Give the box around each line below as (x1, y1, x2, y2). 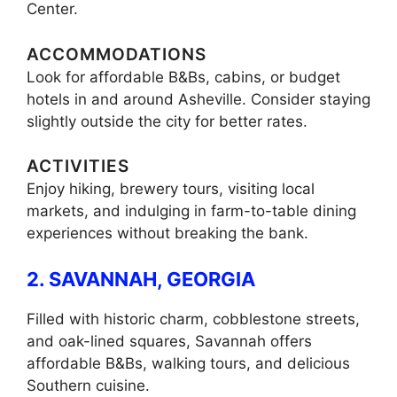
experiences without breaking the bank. (27, 224, 308, 243)
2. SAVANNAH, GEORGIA (27, 267, 255, 291)
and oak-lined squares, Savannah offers (27, 331, 312, 350)
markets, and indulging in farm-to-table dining (27, 202, 356, 221)
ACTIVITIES (27, 156, 129, 177)
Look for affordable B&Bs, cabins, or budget (27, 67, 340, 86)
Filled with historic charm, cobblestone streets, (27, 309, 360, 328)
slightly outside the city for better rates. (27, 112, 307, 130)
